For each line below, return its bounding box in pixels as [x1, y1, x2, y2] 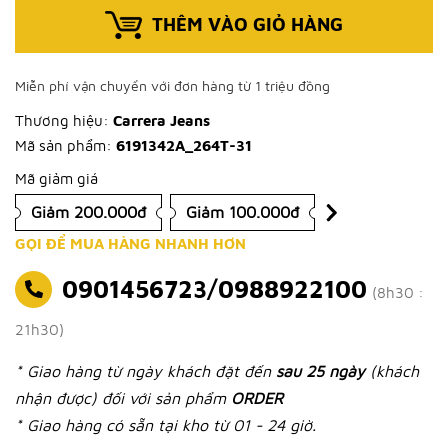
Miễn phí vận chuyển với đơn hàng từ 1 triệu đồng [15, 77, 330, 94]
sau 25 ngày [276, 362, 370, 380]
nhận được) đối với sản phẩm [15, 389, 231, 407]
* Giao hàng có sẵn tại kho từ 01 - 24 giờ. [15, 416, 316, 434]
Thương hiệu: [15, 112, 109, 129]
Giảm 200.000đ [31, 203, 146, 221]
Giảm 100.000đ [186, 203, 299, 221]
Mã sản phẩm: [15, 137, 116, 154]
